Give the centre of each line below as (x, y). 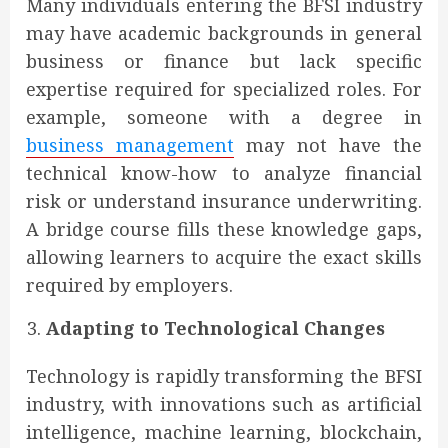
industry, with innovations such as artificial (224, 404)
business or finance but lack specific (224, 61)
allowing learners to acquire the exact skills (224, 257)
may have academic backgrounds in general (224, 33)
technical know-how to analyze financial (224, 173)
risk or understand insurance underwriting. (224, 201)
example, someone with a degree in (224, 117)
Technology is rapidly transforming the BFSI (224, 376)
